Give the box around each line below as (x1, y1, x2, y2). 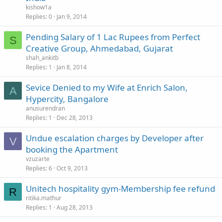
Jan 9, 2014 (56, 12, 87, 21)
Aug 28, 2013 (56, 203, 93, 212)
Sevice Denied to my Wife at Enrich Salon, (26, 82, 188, 93)
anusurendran (26, 104, 65, 112)
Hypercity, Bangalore (26, 93, 109, 105)
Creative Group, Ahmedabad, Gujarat (26, 43, 173, 54)
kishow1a (26, 3, 52, 11)
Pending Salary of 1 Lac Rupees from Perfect (26, 31, 200, 43)
